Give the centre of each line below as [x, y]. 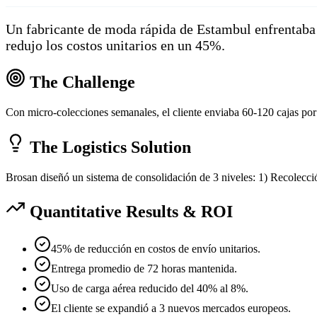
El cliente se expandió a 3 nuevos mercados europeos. [171, 309]
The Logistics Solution [110, 147]
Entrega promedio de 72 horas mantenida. [144, 269]
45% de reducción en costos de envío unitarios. [156, 249]
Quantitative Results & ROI [131, 212]
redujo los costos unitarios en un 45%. [115, 45]
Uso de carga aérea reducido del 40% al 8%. [150, 289]
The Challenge [82, 82]
